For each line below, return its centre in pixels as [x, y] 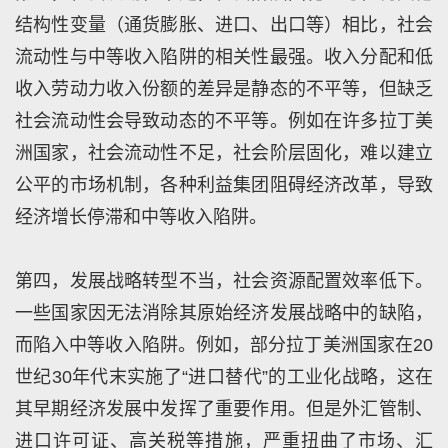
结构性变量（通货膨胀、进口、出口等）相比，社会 [224, 24]
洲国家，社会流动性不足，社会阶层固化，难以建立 [224, 152]
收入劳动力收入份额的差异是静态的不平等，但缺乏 [224, 88]
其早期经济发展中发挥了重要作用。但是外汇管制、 [224, 408]
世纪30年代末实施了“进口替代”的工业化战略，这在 [224, 376]
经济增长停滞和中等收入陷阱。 [141, 216]
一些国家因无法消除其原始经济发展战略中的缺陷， [224, 312]
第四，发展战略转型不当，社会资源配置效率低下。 [224, 280]
